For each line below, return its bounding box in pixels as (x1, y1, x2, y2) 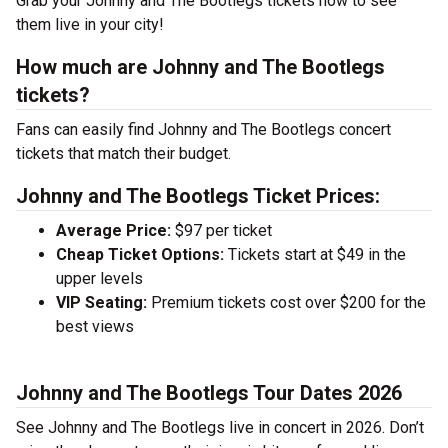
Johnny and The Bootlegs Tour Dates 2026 (16, 381, 402, 405)
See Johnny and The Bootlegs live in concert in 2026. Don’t (16, 418, 424, 437)
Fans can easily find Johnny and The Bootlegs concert (16, 120, 391, 139)
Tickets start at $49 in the (224, 245, 406, 264)
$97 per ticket (171, 221, 272, 240)
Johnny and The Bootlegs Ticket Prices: (16, 184, 380, 208)
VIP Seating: (56, 293, 147, 312)
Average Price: (56, 221, 171, 240)
